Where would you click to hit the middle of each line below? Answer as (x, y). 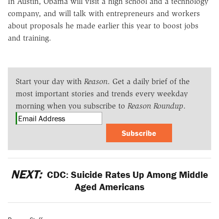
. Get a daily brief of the (149, 81)
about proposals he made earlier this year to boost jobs (103, 25)
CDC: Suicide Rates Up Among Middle (127, 174)
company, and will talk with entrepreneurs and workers (104, 13)
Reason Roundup (155, 106)
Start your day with (50, 81)
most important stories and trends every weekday (102, 93)
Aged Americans (109, 186)
